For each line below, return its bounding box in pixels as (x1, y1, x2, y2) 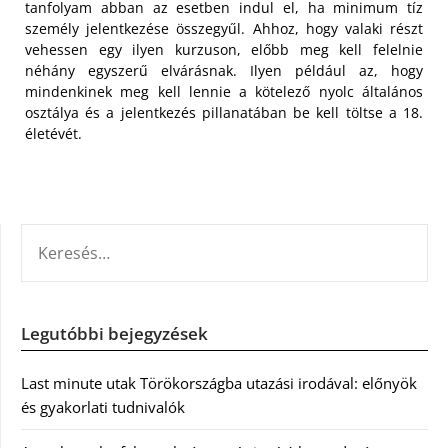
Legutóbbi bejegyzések (21, 321, 208, 345)
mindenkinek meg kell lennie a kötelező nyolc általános (25, 81, 423, 101)
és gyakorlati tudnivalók (21, 396, 185, 417)
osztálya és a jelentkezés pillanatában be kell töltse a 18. (25, 102, 423, 122)
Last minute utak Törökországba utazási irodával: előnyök (21, 372, 417, 393)
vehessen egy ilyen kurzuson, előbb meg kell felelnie (25, 39, 423, 59)
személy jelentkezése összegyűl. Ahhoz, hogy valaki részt (25, 18, 423, 38)
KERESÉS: (20, 224, 82, 245)
